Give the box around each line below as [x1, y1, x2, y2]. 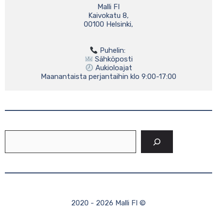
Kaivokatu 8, [88, 11, 129, 20]
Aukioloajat [93, 63, 132, 72]
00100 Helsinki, [84, 20, 133, 29]
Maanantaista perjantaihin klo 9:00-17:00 [41, 72, 176, 81]
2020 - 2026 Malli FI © [71, 199, 146, 207]
